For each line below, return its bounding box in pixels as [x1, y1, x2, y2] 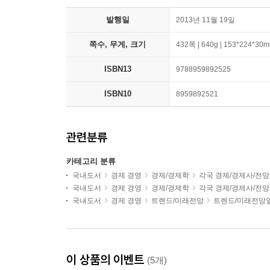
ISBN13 [104, 64, 131, 74]
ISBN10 [104, 89, 131, 98]
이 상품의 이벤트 [66, 252, 147, 267]
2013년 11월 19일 [176, 16, 235, 24]
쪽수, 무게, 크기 [89, 40, 146, 49]
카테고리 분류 [66, 157, 116, 166]
